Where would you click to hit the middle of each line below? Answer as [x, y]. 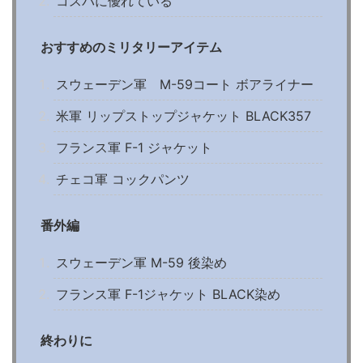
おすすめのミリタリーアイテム [131, 47]
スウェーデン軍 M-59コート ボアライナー [185, 84]
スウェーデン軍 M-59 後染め [141, 262]
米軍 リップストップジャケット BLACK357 [184, 115]
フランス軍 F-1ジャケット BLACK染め [168, 294]
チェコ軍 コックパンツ [123, 179]
